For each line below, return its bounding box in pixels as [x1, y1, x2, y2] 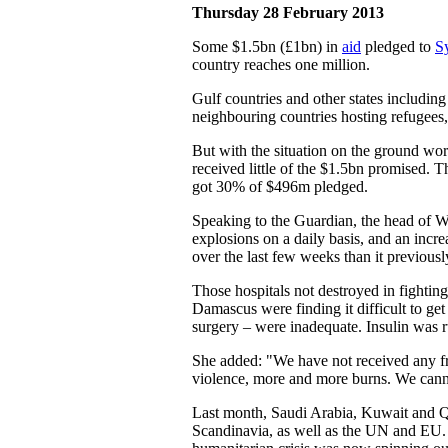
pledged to [361, 37, 435, 55]
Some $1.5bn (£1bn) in [192, 37, 342, 55]
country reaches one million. [192, 55, 370, 73]
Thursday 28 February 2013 [192, 3, 384, 21]
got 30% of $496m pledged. [192, 177, 368, 195]
